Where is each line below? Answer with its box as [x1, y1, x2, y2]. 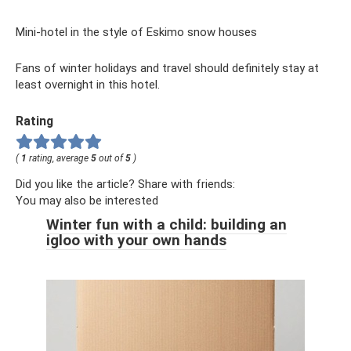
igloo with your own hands [46, 230, 226, 249]
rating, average [27, 152, 91, 164]
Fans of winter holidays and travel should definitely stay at [16, 60, 319, 75]
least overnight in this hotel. [16, 77, 160, 92]
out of [96, 152, 125, 164]
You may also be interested [16, 193, 158, 208]
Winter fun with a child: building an [46, 215, 287, 233]
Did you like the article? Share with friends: [16, 176, 235, 191]
